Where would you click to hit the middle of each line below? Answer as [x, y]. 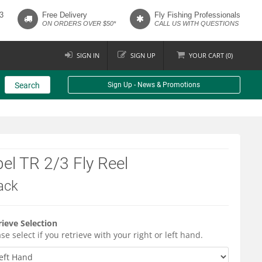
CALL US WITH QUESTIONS [196, 23]
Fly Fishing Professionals [197, 15]
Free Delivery [65, 15]
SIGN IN [88, 55]
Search [27, 85]
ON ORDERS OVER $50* [79, 23]
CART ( [218, 55]
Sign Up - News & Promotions [154, 85]
